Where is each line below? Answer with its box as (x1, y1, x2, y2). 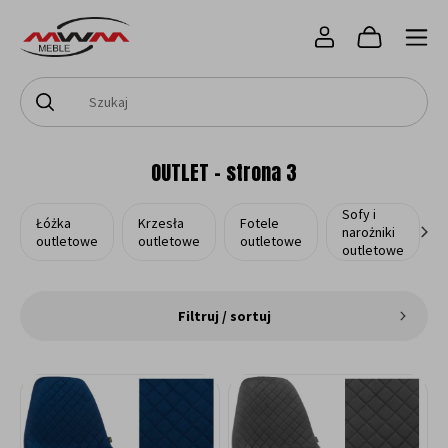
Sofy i (342, 204, 376, 223)
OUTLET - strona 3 (151, 156, 297, 188)
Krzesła (138, 213, 184, 232)
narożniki (342, 222, 395, 241)
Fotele (240, 213, 279, 232)
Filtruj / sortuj (177, 306, 271, 325)
